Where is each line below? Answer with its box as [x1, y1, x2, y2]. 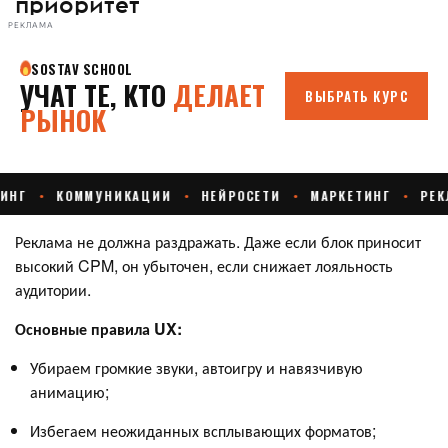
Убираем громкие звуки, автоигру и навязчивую [30, 356, 363, 379]
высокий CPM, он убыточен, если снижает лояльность [15, 254, 393, 277]
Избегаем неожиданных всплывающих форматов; [30, 419, 376, 442]
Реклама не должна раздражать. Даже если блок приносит [15, 230, 421, 253]
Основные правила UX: [15, 317, 182, 340]
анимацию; [30, 380, 109, 403]
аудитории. [15, 278, 91, 301]
